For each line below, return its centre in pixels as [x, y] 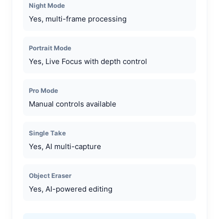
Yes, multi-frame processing [78, 19]
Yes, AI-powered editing [71, 189]
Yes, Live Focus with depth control [88, 61]
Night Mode [47, 5]
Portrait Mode [50, 48]
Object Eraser [50, 175]
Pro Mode [44, 90]
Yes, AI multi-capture [65, 146]
